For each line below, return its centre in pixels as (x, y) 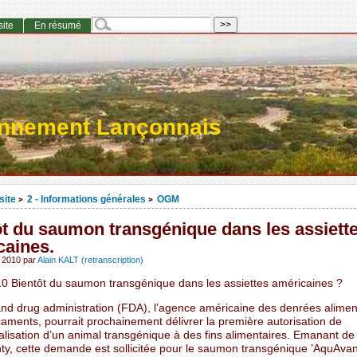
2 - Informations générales (86, 199)
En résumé (57, 26)
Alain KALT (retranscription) (90, 260)
